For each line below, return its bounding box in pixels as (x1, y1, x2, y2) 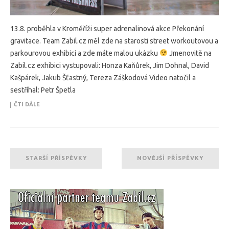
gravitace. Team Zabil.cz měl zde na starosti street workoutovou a (10, 36, 218, 45)
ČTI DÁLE (14, 101, 40, 107)
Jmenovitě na (167, 49, 212, 57)
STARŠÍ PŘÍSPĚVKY (26, 154, 87, 161)
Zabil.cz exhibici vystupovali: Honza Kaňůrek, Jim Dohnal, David (10, 61, 209, 70)
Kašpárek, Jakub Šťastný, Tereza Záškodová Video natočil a (10, 73, 196, 82)
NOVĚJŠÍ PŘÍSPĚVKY (137, 154, 203, 161)
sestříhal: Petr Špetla (10, 85, 76, 94)
